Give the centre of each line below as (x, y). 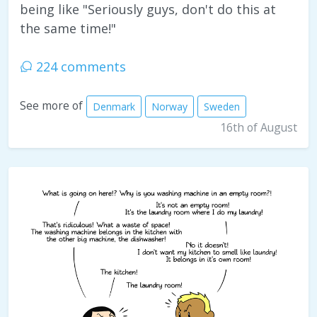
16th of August (259, 127)
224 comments (79, 67)
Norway (169, 106)
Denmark (114, 106)
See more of (51, 106)
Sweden (222, 106)
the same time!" (68, 28)
